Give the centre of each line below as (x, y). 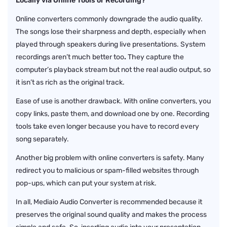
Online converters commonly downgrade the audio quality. (109, 19)
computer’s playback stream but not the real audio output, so (113, 69)
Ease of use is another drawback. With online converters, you (113, 101)
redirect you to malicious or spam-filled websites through (107, 170)
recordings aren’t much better (64, 57)
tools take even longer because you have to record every (107, 126)
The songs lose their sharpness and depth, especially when (111, 31)
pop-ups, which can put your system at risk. (86, 183)
